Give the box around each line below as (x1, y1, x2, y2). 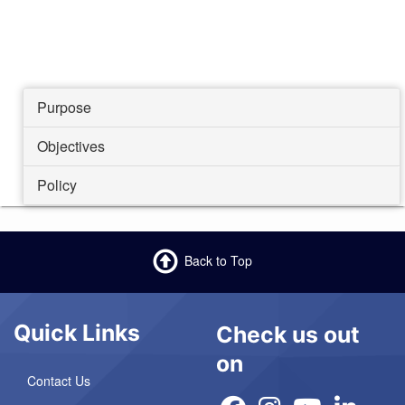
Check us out (216, 321, 360, 349)
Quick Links (14, 319, 140, 347)
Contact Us (27, 372, 90, 391)
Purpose (37, 97, 91, 118)
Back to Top (184, 250, 252, 269)
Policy (37, 174, 77, 196)
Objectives (37, 136, 105, 157)
